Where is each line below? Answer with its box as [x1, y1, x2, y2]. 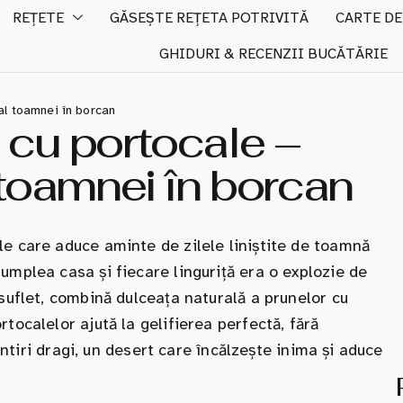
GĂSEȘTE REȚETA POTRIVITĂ [109, 8, 309, 27]
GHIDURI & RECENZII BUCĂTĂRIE [158, 44, 388, 63]
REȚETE [12, 8, 64, 27]
